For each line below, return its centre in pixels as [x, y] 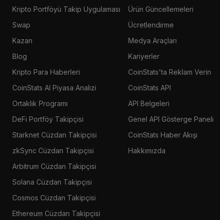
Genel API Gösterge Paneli [171, 119]
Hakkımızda [147, 150]
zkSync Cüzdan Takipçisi [53, 150]
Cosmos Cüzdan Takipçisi [54, 197]
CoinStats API [149, 87]
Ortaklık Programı [40, 103]
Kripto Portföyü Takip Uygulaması [66, 9]
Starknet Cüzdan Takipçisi [54, 135]
